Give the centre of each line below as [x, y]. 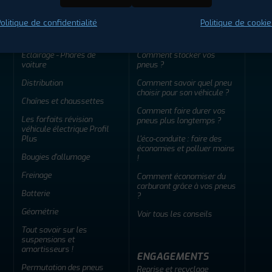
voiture [34, 64]
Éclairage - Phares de [58, 55]
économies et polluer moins [185, 148]
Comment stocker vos [176, 55]
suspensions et [48, 239]
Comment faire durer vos [181, 110]
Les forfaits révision [57, 119]
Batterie [36, 193]
